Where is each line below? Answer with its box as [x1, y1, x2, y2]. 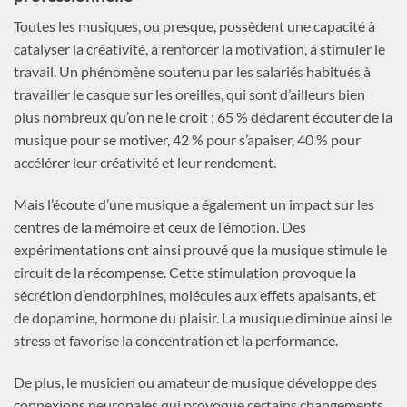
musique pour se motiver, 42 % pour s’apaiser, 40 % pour [14, 131, 361, 149]
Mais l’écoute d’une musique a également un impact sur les [14, 195, 374, 213]
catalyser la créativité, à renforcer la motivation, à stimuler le [14, 40, 385, 58]
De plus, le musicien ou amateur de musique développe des [14, 372, 377, 391]
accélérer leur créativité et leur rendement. [14, 154, 276, 172]
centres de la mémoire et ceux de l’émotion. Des [14, 218, 306, 236]
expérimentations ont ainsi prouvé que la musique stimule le [14, 241, 387, 259]
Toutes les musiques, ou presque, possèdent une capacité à [14, 17, 375, 35]
